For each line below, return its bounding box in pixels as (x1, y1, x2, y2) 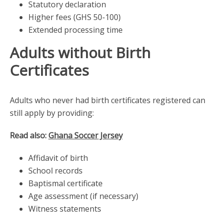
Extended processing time (28, 24, 123, 35)
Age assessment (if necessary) (28, 190, 138, 201)
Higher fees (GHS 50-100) (28, 11, 121, 22)
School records (28, 165, 83, 176)
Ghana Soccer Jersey (48, 130, 123, 141)
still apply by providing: (10, 107, 94, 118)
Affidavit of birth (28, 152, 88, 163)
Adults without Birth (10, 42, 151, 63)
